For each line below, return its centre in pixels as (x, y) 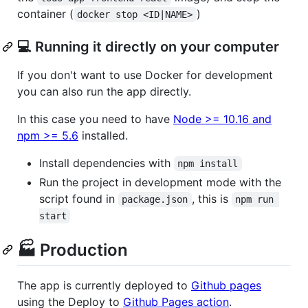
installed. (103, 135)
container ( (45, 13)
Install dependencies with (107, 163)
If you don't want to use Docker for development (145, 75)
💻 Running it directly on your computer (148, 46)
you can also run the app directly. (104, 91)
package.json (155, 199)
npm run (257, 199)
